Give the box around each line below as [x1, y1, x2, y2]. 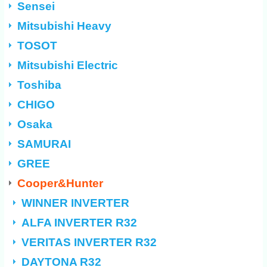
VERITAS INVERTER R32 [21, 235, 157, 249]
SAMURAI [17, 137, 72, 150]
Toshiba [17, 78, 62, 91]
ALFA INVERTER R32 [21, 216, 138, 229]
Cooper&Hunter [17, 176, 104, 190]
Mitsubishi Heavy [17, 19, 112, 32]
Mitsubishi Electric [17, 58, 119, 72]
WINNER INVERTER [21, 196, 130, 209]
